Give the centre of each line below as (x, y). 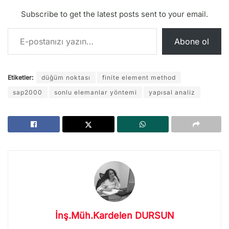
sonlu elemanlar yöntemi (96, 93)
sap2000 (28, 93)
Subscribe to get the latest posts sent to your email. (114, 14)
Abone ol (192, 42)
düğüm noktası (66, 78)
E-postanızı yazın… (23, 28)
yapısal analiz (172, 93)
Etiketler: (20, 78)
